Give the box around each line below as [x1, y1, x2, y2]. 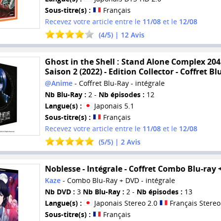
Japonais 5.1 [92, 101, 134, 111]
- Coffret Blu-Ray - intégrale [72, 78, 165, 88]
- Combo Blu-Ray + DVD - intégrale [60, 175, 175, 185]
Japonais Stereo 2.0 [92, 198, 159, 208]
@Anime [44, 78, 73, 88]
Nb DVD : [44, 186, 75, 196]
